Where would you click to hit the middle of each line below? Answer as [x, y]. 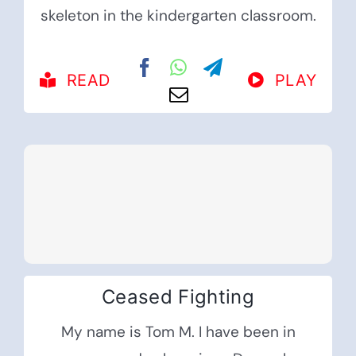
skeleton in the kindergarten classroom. [178, 16]
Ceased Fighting [178, 297]
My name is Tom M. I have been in [178, 332]
